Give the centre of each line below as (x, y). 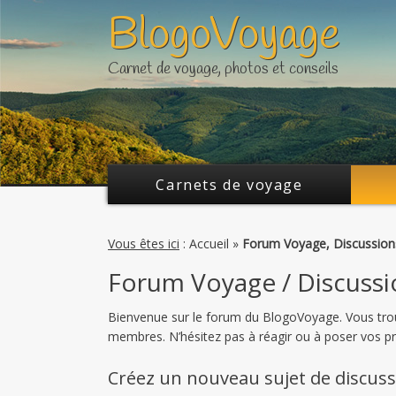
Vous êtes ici (144, 244)
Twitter (146, 32)
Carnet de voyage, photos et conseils (223, 69)
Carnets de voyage (229, 185)
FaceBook (208, 32)
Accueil (209, 244)
